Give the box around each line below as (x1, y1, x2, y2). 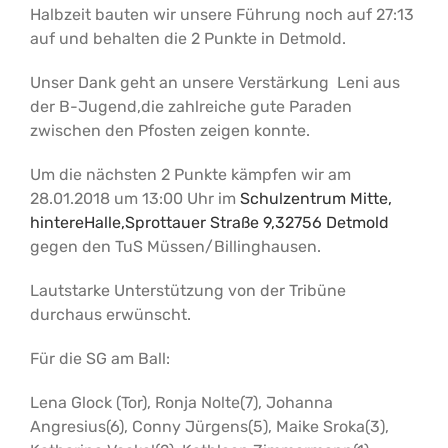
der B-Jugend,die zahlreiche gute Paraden (30, 97, 352, 116)
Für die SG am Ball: (30, 349, 170, 368)
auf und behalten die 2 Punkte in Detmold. (30, 29, 346, 48)
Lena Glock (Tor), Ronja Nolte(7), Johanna (30, 393, 333, 412)
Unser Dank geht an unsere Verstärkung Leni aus (30, 73, 400, 92)
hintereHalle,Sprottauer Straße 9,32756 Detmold (30, 213, 389, 232)
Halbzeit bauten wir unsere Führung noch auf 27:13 (30, 5, 414, 24)
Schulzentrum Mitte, (240, 189, 392, 208)
